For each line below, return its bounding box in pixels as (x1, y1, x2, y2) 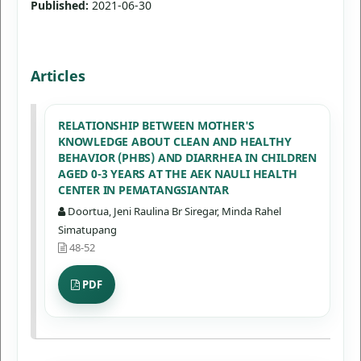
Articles (30, 66, 85, 86)
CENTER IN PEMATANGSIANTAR (57, 182, 229, 198)
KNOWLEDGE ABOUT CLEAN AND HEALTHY (57, 134, 292, 150)
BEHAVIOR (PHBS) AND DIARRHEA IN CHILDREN (57, 150, 317, 166)
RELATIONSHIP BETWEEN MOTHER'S (57, 118, 255, 134)
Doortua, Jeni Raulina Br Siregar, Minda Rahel (64, 204, 281, 219)
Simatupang (57, 222, 117, 238)
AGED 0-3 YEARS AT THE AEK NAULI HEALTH (57, 166, 297, 182)
